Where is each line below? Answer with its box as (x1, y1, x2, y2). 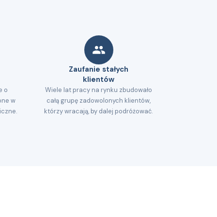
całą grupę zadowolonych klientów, (46, 96, 151, 105)
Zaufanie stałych (69, 64, 128, 74)
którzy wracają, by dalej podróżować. (44, 107, 153, 115)
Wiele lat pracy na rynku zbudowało (45, 86, 152, 94)
